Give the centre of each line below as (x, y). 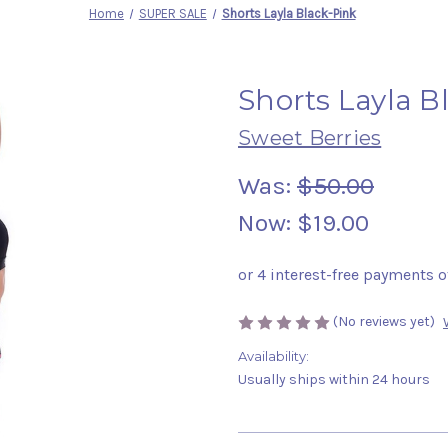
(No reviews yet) (384, 321)
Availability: (273, 356)
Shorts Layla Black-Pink (288, 13)
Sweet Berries (310, 137)
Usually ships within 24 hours (334, 380)
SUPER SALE (172, 13)
